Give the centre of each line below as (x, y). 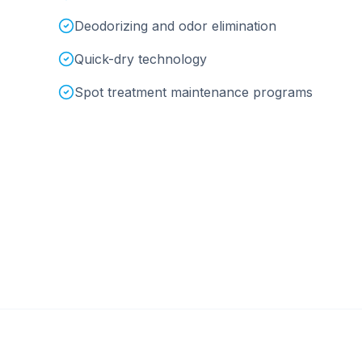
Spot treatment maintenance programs (194, 92)
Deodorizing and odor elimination (175, 26)
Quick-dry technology (141, 59)
